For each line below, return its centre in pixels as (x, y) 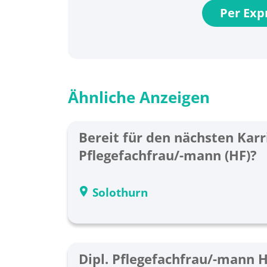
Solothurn (120, 193)
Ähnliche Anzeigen (139, 97)
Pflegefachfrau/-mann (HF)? (168, 155)
